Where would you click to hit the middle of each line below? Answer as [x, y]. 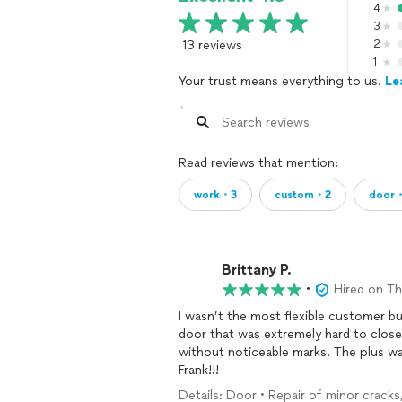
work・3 [215, 195]
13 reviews [212, 45]
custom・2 [303, 195]
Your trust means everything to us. [282, 81]
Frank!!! [199, 370]
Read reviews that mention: [258, 163]
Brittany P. [257, 269]
